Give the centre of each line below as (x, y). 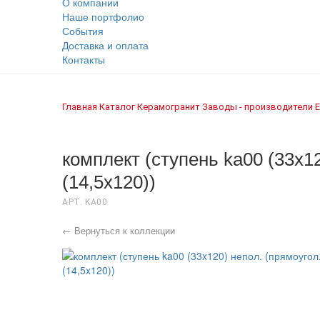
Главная (80, 107)
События (83, 31)
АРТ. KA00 (85, 202)
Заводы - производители (257, 107)
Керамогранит (169, 107)
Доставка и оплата (105, 45)
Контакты (84, 59)
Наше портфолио (103, 16)
